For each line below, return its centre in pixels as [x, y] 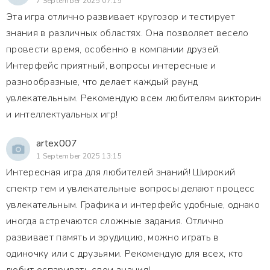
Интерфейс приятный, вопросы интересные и [111, 66]
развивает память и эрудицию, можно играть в [113, 237]
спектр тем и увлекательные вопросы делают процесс [130, 189]
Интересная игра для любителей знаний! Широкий [121, 172]
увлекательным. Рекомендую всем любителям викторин [134, 98]
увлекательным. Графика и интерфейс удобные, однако [133, 205]
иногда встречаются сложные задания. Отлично [115, 221]
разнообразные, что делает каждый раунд [102, 82]
